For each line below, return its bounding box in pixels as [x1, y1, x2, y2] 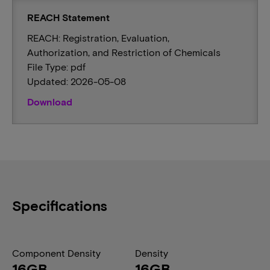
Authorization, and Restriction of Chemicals [27, 46, 221, 58]
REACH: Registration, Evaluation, [27, 32, 169, 43]
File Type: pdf [27, 61, 86, 72]
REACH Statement [27, 11, 110, 23]
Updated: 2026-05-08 [27, 75, 126, 87]
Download [27, 96, 72, 107]
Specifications [12, 196, 107, 214]
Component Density [12, 247, 101, 259]
